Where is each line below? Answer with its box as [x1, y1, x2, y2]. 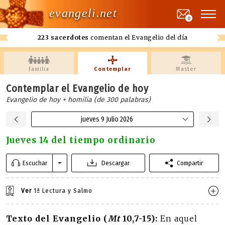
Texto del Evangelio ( [6, 213, 108, 223]
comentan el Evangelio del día [88, 34, 188, 41]
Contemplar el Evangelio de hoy [6, 82, 148, 94]
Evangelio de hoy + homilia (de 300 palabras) [6, 95, 151, 104]
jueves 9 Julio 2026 [81, 115, 133, 124]
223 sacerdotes [37, 34, 89, 41]
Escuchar [23, 159, 47, 167]
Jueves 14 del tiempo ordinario [6, 135, 156, 146]
